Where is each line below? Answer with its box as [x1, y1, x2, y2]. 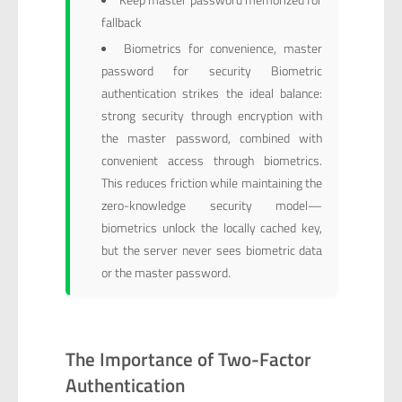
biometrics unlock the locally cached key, [100, 217, 323, 237]
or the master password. [100, 262, 231, 282]
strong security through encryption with [100, 105, 323, 125]
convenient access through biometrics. [100, 150, 323, 170]
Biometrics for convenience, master [123, 38, 323, 57]
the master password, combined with [100, 127, 323, 147]
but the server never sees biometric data [100, 240, 323, 259]
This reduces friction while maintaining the [100, 172, 323, 192]
